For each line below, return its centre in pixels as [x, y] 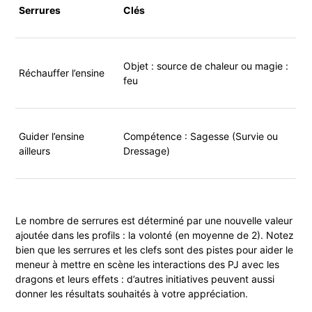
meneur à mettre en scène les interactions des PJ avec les [148, 265]
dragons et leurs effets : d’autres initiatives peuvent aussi [145, 279]
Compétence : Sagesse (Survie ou [201, 136]
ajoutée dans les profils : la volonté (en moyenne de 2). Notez [155, 235]
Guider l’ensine [52, 136]
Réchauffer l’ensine [62, 73]
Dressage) [147, 151]
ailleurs [35, 151]
